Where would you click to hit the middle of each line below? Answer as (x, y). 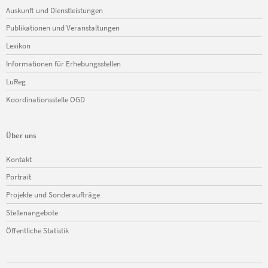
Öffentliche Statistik (37, 230)
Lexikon (18, 46)
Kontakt (19, 159)
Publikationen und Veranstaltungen (63, 28)
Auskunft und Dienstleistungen (54, 10)
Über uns (21, 135)
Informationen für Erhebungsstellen (63, 63)
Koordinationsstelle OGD (45, 99)
